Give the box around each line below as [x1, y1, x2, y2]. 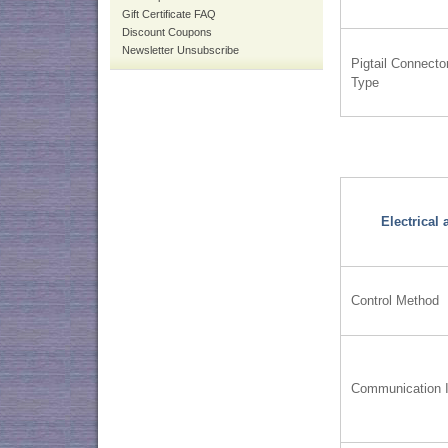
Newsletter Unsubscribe [122, 44, 239, 56]
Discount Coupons [122, 26, 212, 38]
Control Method [351, 293, 440, 309]
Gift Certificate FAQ [122, 8, 216, 20]
